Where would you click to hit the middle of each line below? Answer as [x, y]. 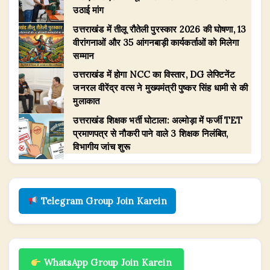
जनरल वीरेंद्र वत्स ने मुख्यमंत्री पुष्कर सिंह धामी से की [160, 88]
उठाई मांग [89, 10]
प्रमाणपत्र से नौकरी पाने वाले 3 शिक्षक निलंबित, [151, 133]
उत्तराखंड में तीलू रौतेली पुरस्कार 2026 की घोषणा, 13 [160, 29]
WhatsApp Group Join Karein [106, 263]
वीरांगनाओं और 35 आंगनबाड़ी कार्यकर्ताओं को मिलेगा [156, 42]
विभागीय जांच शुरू [102, 146]
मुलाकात [86, 101]
